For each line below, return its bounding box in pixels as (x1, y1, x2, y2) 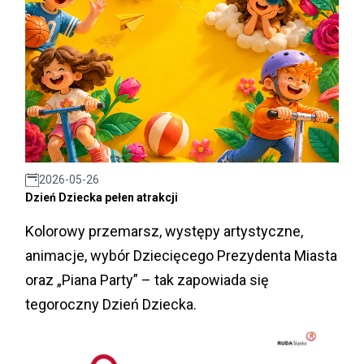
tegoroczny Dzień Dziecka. (25, 296, 197, 314)
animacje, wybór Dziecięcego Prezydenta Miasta (25, 247, 337, 265)
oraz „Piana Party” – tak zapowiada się (25, 271, 269, 289)
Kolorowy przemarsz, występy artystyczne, (25, 223, 303, 240)
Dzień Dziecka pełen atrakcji (25, 191, 178, 205)
